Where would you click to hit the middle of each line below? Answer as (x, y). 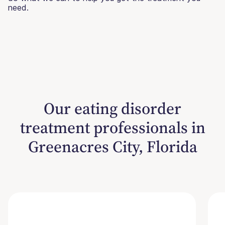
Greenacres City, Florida (113, 146)
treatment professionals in (113, 127)
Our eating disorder (113, 108)
